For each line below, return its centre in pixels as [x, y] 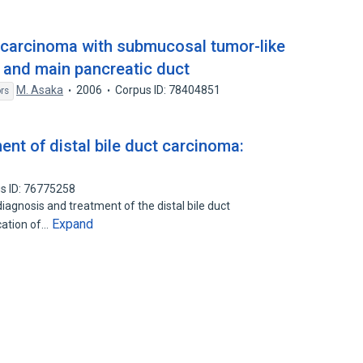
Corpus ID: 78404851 [168, 90]
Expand [73, 224]
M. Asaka [40, 90]
